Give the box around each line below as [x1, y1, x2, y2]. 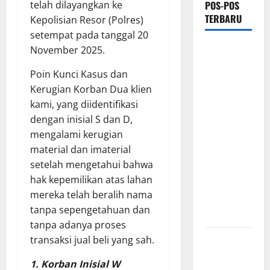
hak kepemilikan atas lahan [30, 173, 152, 187]
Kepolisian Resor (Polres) [30, 13, 143, 27]
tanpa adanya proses [30, 218, 126, 232]
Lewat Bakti [204, 118, 251, 133]
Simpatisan [204, 87, 248, 102]
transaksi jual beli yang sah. [30, 233, 154, 247]
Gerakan [204, 148, 237, 163]
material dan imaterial [30, 143, 131, 157]
